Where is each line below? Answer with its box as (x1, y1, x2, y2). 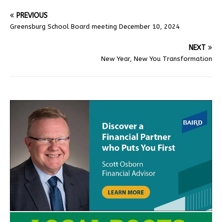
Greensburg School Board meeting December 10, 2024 (10, 22, 180, 30)
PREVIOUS (16, 11, 48, 20)
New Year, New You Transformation (101, 55, 212, 62)
